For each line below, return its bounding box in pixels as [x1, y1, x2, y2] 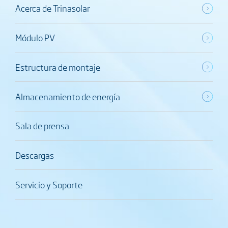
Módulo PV [15, 31, 55, 44]
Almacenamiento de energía [15, 90, 120, 103]
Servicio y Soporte [15, 178, 82, 191]
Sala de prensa [15, 119, 69, 132]
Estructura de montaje [15, 60, 100, 73]
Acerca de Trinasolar [15, 2, 90, 15]
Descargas [15, 148, 54, 161]
